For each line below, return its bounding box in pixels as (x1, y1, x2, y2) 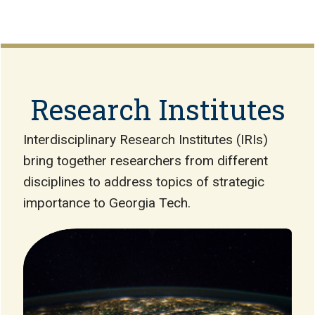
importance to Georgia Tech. (23, 195, 191, 212)
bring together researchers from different (23, 153, 268, 169)
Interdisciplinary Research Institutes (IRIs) (23, 131, 268, 148)
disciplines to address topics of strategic (23, 174, 264, 191)
